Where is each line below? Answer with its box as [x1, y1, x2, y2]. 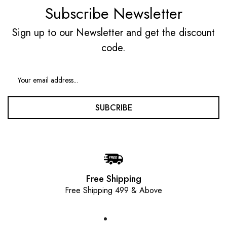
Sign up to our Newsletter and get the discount [12, 25, 215, 40]
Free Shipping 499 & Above [65, 184, 162, 196]
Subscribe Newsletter [45, 3, 182, 24]
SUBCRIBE [95, 101, 132, 113]
